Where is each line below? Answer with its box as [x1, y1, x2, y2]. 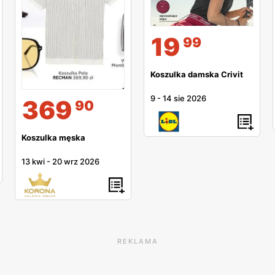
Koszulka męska [21, 133, 85, 143]
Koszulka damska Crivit [150, 69, 243, 80]
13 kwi [21, 157, 45, 167]
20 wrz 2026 [52, 157, 99, 167]
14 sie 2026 [163, 93, 206, 104]
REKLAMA [117, 237, 158, 246]
